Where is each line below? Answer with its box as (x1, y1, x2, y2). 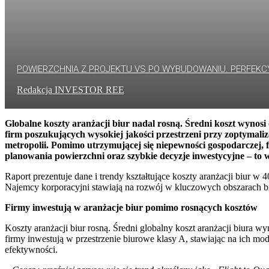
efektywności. (5, 244, 58, 255)
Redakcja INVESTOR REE (17, 84, 124, 95)
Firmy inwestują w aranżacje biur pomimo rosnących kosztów (5, 202, 258, 213)
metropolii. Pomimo (5, 139, 85, 150)
